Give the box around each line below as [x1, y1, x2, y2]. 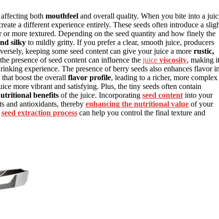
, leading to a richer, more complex [111, 73, 218, 82]
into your [183, 90, 213, 99]
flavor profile [68, 73, 111, 82]
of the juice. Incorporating [59, 90, 142, 99]
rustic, [194, 46, 214, 55]
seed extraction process [1, 108, 77, 117]
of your [189, 99, 213, 108]
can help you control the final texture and [77, 108, 205, 117]
